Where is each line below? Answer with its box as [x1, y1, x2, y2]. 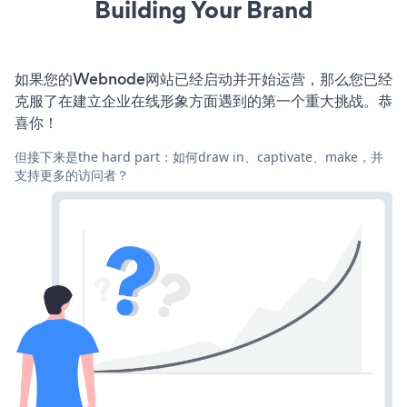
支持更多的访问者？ [15, 165, 129, 184]
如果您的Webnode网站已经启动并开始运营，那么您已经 [15, 67, 392, 90]
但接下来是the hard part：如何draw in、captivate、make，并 [15, 147, 383, 165]
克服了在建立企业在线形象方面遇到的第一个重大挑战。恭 [15, 89, 392, 112]
